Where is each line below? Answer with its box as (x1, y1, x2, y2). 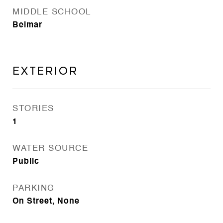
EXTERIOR (12, 65, 78, 77)
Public (12, 158, 39, 166)
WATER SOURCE (12, 144, 88, 153)
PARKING (12, 184, 55, 193)
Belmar (12, 21, 42, 29)
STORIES (12, 105, 54, 113)
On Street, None (12, 198, 80, 206)
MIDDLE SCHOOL (12, 8, 91, 16)
